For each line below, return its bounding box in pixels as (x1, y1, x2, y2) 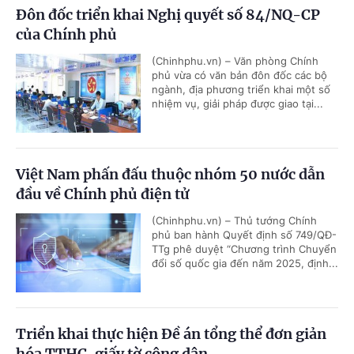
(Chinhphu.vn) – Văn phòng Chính (152, 55, 318, 68)
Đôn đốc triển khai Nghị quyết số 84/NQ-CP (16, 6, 320, 24)
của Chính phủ (16, 25, 117, 44)
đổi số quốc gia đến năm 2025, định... (152, 257, 338, 270)
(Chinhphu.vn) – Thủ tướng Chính (152, 214, 317, 228)
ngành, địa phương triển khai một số (152, 83, 330, 96)
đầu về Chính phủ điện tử (16, 185, 190, 204)
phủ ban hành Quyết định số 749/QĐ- (152, 228, 337, 242)
